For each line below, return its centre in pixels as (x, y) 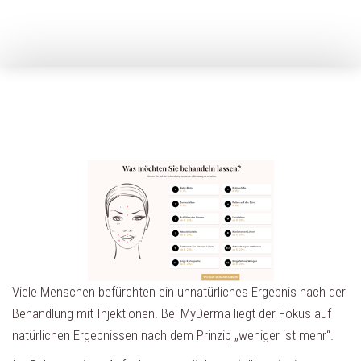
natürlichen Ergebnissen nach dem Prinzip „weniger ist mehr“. (173, 335)
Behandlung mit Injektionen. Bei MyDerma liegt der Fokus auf (172, 313)
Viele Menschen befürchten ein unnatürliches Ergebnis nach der (179, 292)
